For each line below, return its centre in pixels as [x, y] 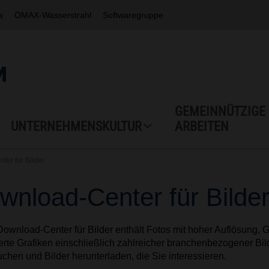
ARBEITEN [202, 126]
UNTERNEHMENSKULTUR [76, 126]
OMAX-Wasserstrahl [53, 15]
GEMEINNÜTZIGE [220, 111]
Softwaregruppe [133, 15]
